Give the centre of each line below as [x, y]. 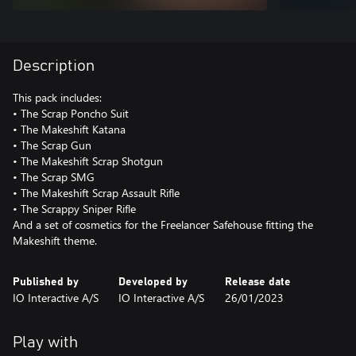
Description [54, 66]
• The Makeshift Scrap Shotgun [88, 161]
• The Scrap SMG [54, 176]
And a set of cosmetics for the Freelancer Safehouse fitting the [163, 224]
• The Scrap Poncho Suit [71, 113]
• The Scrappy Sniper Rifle [74, 208]
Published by [46, 282]
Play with [45, 342]
